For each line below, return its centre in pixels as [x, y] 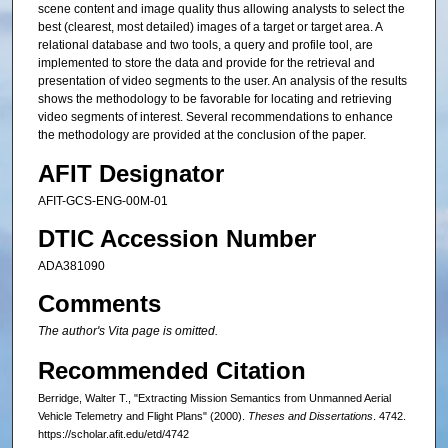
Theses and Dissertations [310, 415]
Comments [99, 304]
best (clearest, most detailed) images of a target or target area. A [209, 27]
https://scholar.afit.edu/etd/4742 [113, 433]
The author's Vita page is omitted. [127, 331]
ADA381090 [71, 266]
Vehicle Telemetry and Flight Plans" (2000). [142, 415]
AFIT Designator [130, 173]
